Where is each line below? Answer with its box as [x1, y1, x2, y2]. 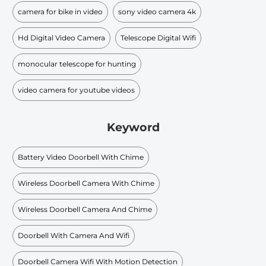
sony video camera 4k [118, 7, 196, 16]
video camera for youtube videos [18, 85, 135, 94]
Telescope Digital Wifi [121, 33, 196, 42]
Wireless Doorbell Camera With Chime [18, 178, 154, 188]
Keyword [106, 121, 160, 135]
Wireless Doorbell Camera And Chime [18, 204, 152, 214]
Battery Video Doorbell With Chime [18, 152, 144, 161]
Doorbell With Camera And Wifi [18, 230, 129, 240]
